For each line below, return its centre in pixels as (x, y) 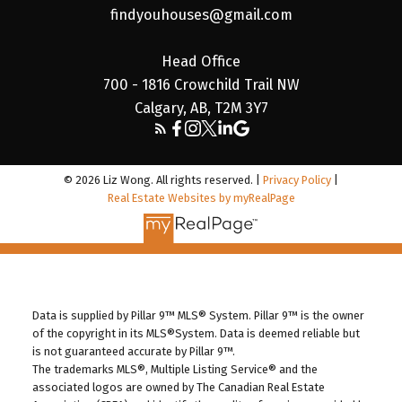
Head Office (201, 61)
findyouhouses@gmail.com (201, 14)
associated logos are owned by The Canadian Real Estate (178, 388)
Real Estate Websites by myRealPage (201, 198)
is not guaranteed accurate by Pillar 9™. (133, 352)
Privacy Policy (297, 180)
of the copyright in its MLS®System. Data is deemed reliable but (196, 334)
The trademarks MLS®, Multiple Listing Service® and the (175, 370)
